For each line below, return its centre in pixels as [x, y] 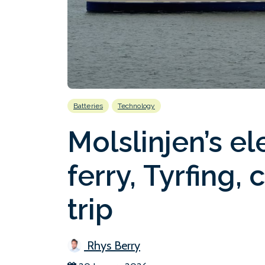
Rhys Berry [112, 245]
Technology [136, 106]
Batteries [88, 106]
